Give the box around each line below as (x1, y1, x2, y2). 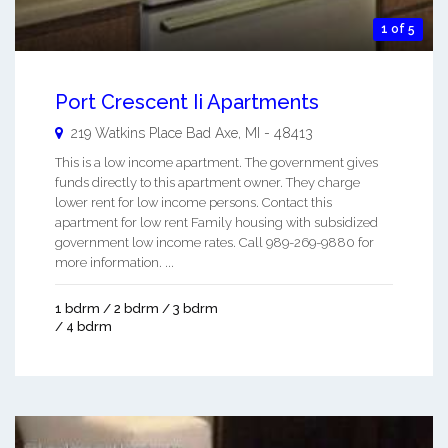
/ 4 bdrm (55, 319, 112, 335)
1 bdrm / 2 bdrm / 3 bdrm (55, 301, 218, 317)
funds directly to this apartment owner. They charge (55, 175, 360, 191)
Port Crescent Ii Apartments (55, 90, 319, 115)
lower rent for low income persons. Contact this (55, 195, 332, 211)
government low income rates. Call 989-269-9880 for (55, 235, 374, 251)
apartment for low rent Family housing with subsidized (55, 215, 378, 231)
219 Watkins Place (71, 125, 186, 142)
